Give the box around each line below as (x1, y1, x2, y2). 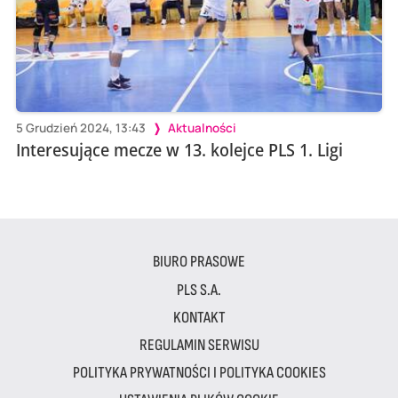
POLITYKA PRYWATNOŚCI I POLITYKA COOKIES (72, 362, 326, 382)
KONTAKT (172, 307, 226, 327)
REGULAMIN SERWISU (139, 335, 259, 354)
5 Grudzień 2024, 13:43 (15, 120, 146, 137)
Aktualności (167, 120, 236, 137)
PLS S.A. (177, 280, 221, 299)
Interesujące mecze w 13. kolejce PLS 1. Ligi (15, 138, 343, 163)
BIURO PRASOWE (153, 252, 245, 272)
